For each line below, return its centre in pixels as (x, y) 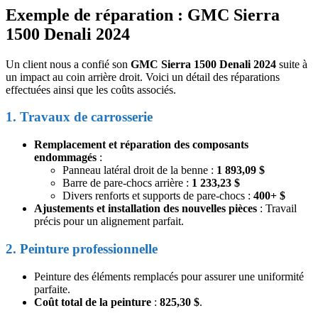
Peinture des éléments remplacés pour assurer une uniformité (169, 276)
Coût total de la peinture (93, 302)
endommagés (65, 158)
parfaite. (52, 289)
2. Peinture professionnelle (82, 248)
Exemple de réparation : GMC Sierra (143, 15)
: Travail (277, 209)
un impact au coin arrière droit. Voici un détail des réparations (143, 77)
